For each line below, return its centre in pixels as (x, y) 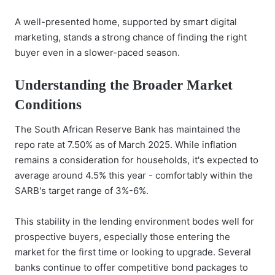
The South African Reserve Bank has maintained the (128, 129)
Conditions (48, 104)
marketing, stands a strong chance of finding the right (131, 37)
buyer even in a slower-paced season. (97, 52)
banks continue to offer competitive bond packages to (131, 267)
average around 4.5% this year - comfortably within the (134, 175)
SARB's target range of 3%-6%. (82, 191)
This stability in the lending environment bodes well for (134, 221)
